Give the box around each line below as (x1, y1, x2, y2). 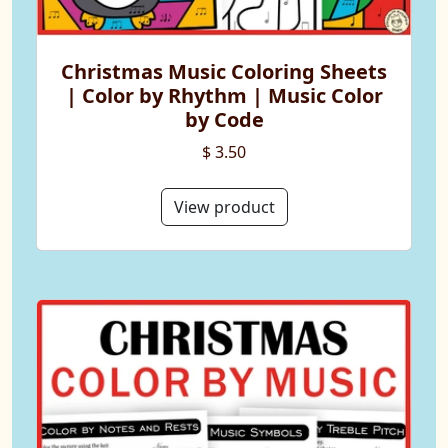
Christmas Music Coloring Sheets (61, 57, 387, 85)
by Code (184, 105, 264, 133)
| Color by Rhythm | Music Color (65, 81, 383, 109)
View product (173, 195, 275, 218)
